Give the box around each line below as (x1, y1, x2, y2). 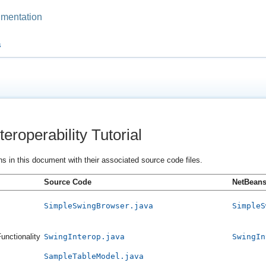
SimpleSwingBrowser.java (43, 201, 153, 211)
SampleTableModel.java (43, 252, 144, 261)
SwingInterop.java (43, 232, 125, 242)
